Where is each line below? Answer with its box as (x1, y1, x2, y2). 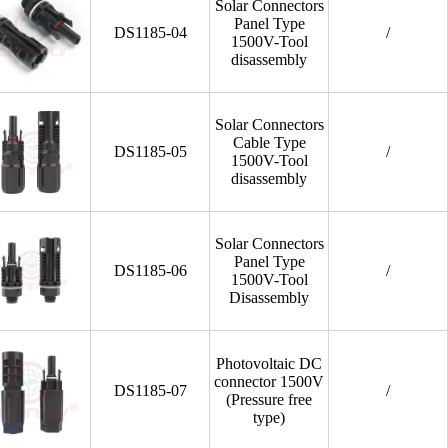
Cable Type (232, 134, 306, 151)
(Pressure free (226, 391, 313, 408)
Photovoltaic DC (216, 355, 323, 372)
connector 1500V (214, 373, 325, 390)
